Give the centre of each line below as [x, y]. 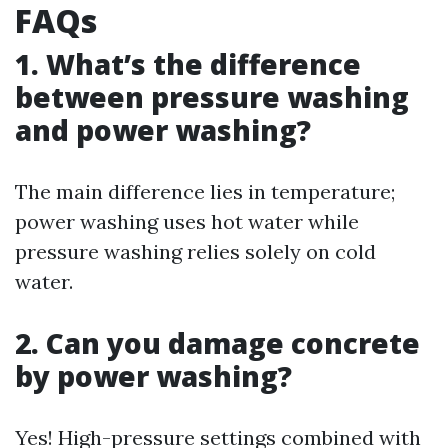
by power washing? [153, 376]
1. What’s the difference [188, 64]
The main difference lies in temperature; [205, 191]
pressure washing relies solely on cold [195, 251]
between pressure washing [212, 97]
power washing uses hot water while [187, 221]
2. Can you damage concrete [217, 343]
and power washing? [163, 130]
